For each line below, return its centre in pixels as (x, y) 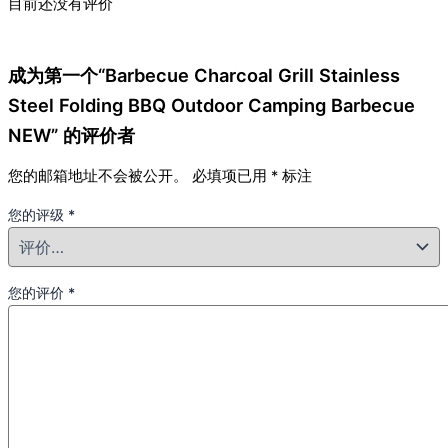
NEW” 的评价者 (71, 134)
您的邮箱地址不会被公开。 (98, 176)
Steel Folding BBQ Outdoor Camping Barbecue (211, 104)
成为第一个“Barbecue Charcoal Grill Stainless (204, 74)
